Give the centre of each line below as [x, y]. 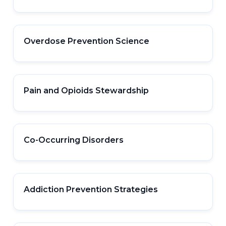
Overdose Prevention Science [87, 41]
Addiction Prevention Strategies [91, 189]
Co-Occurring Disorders [74, 140]
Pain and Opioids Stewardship [87, 91]
